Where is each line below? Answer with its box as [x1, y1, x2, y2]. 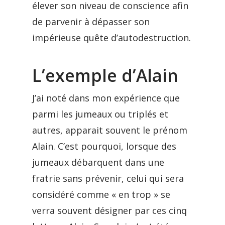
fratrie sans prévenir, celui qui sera [32, 172, 184, 184]
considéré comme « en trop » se [32, 188, 170, 200]
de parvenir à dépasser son [32, 16, 150, 28]
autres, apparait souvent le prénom [32, 124, 187, 136]
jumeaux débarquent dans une [32, 156, 164, 168]
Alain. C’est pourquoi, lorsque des [32, 140, 176, 152]
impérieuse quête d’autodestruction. [32, 32, 191, 44]
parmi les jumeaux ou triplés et [32, 108, 168, 120]
